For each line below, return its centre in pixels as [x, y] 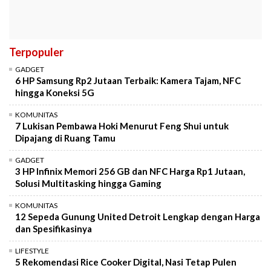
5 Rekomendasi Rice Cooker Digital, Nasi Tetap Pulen [126, 262]
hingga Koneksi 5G [55, 92]
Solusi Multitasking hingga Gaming [88, 183]
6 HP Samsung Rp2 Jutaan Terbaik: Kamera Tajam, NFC [128, 80]
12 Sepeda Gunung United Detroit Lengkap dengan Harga [138, 216]
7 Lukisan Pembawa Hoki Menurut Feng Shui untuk [122, 126]
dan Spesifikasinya [54, 228]
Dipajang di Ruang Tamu [65, 138]
